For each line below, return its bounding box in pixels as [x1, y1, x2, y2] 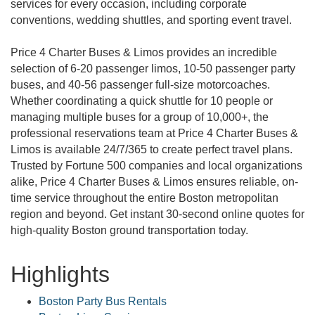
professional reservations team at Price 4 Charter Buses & [11, 127, 298, 139]
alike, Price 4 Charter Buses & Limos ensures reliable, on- [11, 176, 298, 188]
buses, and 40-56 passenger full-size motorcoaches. [11, 79, 270, 91]
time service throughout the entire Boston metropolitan [11, 192, 278, 204]
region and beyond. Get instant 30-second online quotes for [11, 208, 304, 220]
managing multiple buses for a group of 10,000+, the [11, 111, 269, 123]
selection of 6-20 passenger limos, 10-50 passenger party [11, 63, 295, 75]
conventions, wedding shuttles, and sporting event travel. [11, 14, 292, 26]
